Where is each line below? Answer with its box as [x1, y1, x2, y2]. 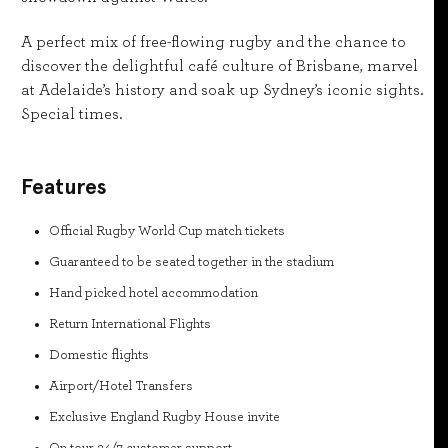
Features [21, 174, 107, 199]
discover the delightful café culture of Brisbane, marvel [21, 58, 418, 74]
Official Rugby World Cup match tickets [49, 224, 285, 238]
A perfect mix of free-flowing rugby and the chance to [21, 34, 406, 50]
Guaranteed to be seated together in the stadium [49, 255, 334, 269]
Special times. [21, 106, 122, 122]
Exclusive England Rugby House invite [49, 410, 280, 424]
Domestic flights [49, 348, 149, 362]
